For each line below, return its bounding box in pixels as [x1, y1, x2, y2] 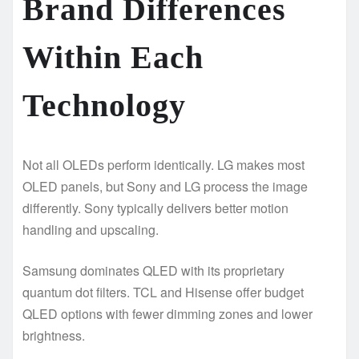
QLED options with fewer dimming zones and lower [22, 304, 313, 323]
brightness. [22, 325, 85, 345]
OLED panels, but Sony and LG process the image [22, 176, 308, 196]
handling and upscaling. [22, 220, 159, 239]
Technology [22, 87, 186, 123]
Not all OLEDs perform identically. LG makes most [22, 155, 305, 174]
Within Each [22, 38, 204, 75]
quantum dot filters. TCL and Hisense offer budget [22, 282, 304, 301]
